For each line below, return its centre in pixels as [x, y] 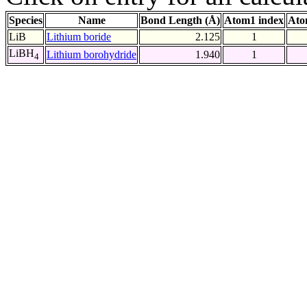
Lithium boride [79, 37]
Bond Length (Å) [180, 21]
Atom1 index [254, 21]
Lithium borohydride [91, 55]
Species [26, 21]
